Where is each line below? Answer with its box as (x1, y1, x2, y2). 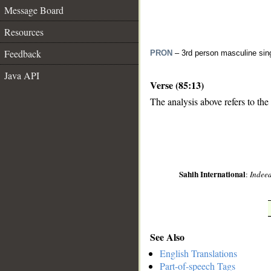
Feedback (4, 47, 41, 60)
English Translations (160, 247, 237, 260)
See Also (150, 229, 184, 244)
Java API (4, 69, 39, 82)
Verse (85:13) (150, 78, 204, 92)
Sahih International (179, 168, 246, 181)
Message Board (4, 4, 64, 16)
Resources (4, 25, 44, 38)
